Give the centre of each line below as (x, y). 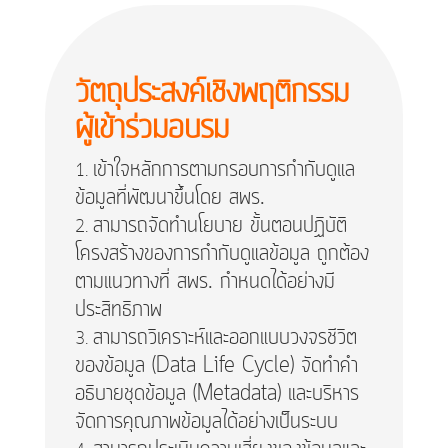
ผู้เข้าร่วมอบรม (151, 128)
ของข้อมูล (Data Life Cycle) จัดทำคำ (216, 365)
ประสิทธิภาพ (118, 309)
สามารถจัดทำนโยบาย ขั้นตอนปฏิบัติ (219, 225)
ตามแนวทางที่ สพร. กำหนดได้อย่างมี (204, 281)
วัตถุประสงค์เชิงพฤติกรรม (211, 92)
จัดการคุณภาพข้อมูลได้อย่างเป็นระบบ (206, 421)
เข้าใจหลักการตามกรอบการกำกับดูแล (223, 169)
